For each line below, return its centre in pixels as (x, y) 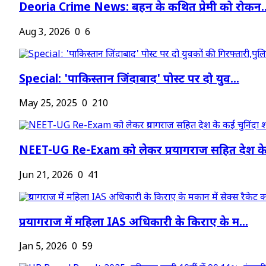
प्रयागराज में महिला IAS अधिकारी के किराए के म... (134, 223)
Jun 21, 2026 (46, 176)
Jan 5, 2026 (43, 248)
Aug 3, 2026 (45, 33)
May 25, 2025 (48, 104)
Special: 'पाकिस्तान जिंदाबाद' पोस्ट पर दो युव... (129, 80)
